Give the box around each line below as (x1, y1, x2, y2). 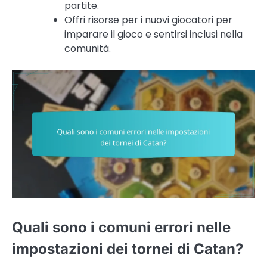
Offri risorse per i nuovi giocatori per (64, 13, 232, 27)
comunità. (64, 42, 111, 56)
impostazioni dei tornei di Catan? (12, 240, 243, 257)
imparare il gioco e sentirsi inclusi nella (64, 27, 243, 42)
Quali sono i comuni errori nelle (12, 218, 231, 236)
